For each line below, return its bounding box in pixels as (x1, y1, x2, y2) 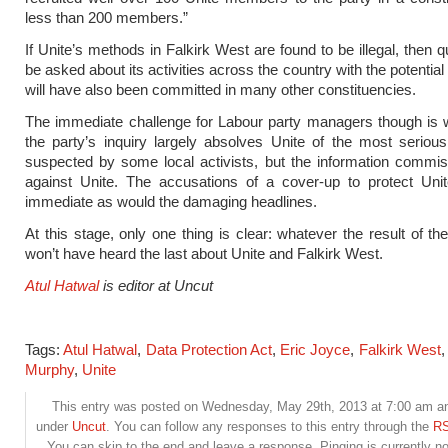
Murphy (25, 361, 74, 378)
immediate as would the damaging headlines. (25, 193, 317, 210)
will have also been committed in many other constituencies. (25, 81, 416, 98)
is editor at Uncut (103, 277, 213, 294)
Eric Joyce (280, 341, 351, 358)
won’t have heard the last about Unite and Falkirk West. (25, 245, 383, 262)
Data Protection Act (145, 341, 272, 358)
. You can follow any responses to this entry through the (106, 419, 433, 434)
